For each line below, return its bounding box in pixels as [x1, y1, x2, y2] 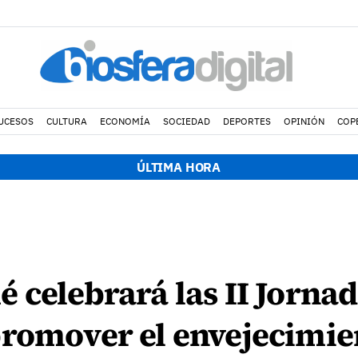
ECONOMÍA [99, 115, 150, 127]
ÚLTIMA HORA [136, 159, 221, 175]
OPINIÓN [283, 115, 324, 127]
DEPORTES [222, 115, 271, 127]
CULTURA [46, 115, 87, 127]
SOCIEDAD [162, 115, 210, 127]
